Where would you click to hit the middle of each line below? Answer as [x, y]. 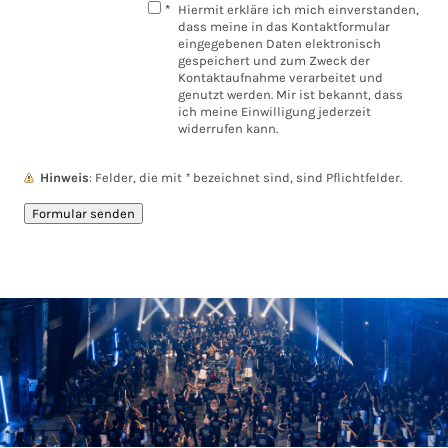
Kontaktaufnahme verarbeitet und [280, 77]
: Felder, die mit [140, 177]
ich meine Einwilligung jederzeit [274, 111]
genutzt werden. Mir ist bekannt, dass [290, 94]
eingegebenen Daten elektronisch [279, 43]
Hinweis [64, 177]
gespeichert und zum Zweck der [274, 60]
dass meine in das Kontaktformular [284, 26]
